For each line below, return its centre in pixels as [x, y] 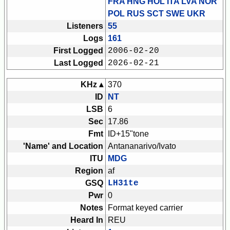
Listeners [85, 26]
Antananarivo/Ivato [142, 146]
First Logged [78, 51]
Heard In [87, 220]
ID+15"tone [128, 134]
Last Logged [79, 63]
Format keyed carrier [145, 208]
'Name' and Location [63, 146]
